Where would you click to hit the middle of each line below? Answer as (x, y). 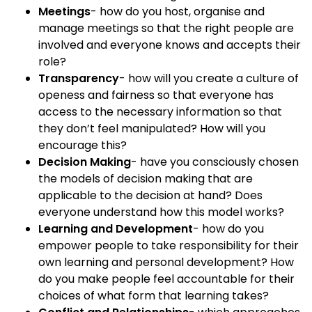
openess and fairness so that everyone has (156, 95)
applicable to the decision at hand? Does (150, 195)
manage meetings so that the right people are (166, 28)
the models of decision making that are (146, 178)
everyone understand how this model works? (161, 212)
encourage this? (83, 145)
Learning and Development (116, 228)
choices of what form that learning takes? (154, 295)
